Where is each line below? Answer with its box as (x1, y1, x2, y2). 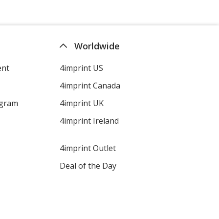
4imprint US (59, 62, 103, 73)
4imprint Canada (59, 80, 120, 91)
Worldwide (74, 40, 120, 52)
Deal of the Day (59, 160, 116, 171)
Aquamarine (20, 35, 59, 44)
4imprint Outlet (59, 142, 116, 153)
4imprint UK (59, 97, 104, 109)
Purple (28, 160, 49, 170)
